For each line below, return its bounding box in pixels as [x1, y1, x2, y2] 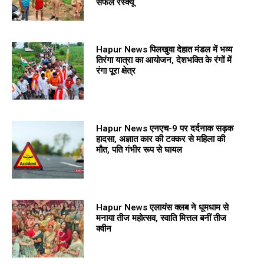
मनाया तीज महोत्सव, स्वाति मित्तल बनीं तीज [95, 212, 226, 223]
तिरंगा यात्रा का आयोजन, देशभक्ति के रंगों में [95, 54, 232, 65]
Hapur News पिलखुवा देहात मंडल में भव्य [95, 44, 232, 55]
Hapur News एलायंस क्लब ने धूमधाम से [95, 202, 229, 213]
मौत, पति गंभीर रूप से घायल [95, 144, 182, 155]
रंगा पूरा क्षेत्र [95, 65, 136, 76]
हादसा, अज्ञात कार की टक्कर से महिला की [95, 133, 225, 144]
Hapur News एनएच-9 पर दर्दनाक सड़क [95, 123, 233, 134]
